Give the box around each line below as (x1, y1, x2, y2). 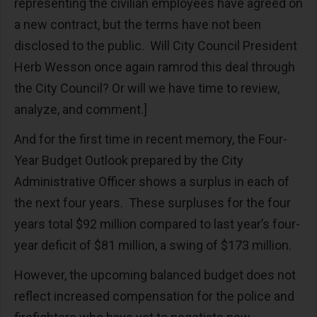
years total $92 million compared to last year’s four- (14, 217, 300, 232)
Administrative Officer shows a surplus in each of (14, 174, 289, 190)
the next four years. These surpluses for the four (14, 195, 291, 211)
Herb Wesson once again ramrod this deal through (14, 59, 295, 75)
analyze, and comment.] (14, 102, 150, 117)
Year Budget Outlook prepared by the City (14, 153, 243, 168)
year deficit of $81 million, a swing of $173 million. (14, 238, 294, 253)
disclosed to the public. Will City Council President (14, 38, 297, 54)
